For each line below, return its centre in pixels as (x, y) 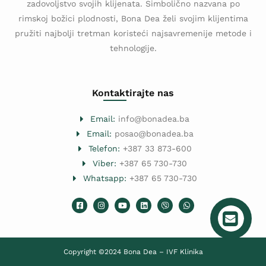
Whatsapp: (104, 178)
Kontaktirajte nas (133, 93)
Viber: (105, 164)
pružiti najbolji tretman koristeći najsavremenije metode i (133, 33)
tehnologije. (133, 48)
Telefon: (104, 149)
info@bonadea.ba (153, 119)
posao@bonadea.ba (152, 134)
